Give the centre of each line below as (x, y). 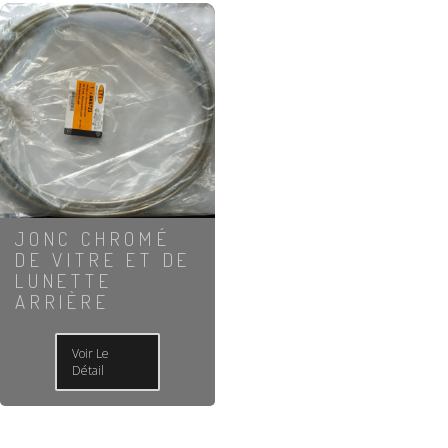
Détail (88, 371)
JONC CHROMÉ (93, 238)
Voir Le (91, 354)
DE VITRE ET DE (103, 259)
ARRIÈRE (62, 301)
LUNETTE (64, 280)
